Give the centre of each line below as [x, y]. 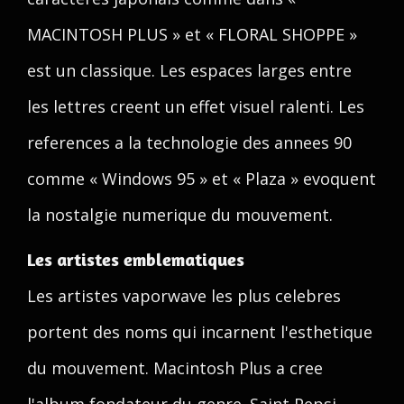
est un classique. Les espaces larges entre [189, 70]
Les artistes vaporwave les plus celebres [184, 296]
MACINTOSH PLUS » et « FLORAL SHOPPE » [192, 34]
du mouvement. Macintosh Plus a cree [175, 368]
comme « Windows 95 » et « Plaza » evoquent [202, 179]
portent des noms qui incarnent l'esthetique [200, 332]
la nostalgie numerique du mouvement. [180, 215]
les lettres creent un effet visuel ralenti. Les [196, 106]
